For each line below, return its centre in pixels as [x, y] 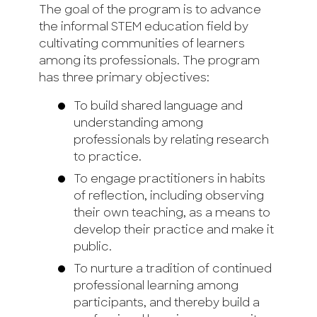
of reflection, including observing [168, 197]
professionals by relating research [171, 141]
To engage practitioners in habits [169, 180]
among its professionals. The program [149, 62]
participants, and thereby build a [166, 304]
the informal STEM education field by [144, 28]
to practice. [107, 158]
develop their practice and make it [173, 231]
